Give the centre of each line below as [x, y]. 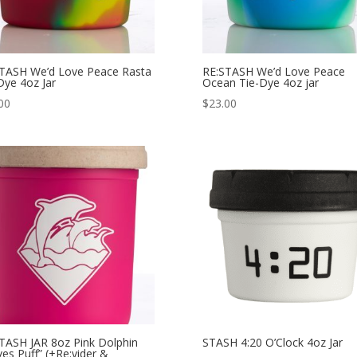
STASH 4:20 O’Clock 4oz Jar [272, 343]
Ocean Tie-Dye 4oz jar [260, 82]
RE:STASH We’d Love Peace [273, 71]
